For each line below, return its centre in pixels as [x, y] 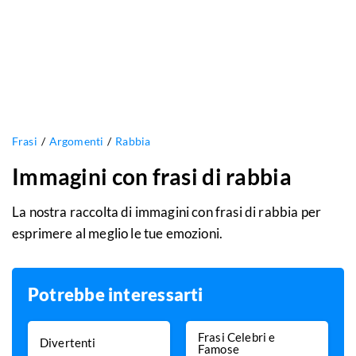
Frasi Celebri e [237, 337]
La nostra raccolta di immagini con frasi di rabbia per [167, 212]
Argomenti [76, 141]
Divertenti [68, 343]
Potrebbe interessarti [116, 295]
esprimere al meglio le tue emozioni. [118, 234]
